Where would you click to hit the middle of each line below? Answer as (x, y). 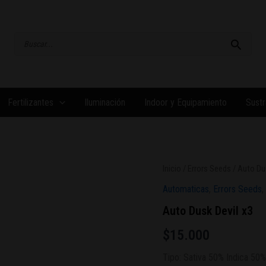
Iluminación (104, 102)
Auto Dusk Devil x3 (208, 210)
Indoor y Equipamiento (185, 102)
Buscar (25, 37)
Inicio (172, 169)
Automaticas (186, 189)
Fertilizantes (31, 102)
